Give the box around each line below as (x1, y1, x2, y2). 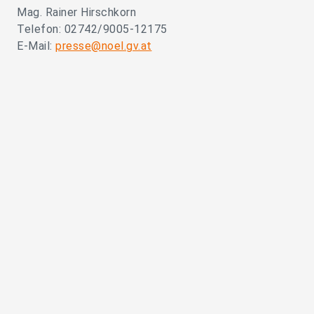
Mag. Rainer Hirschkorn (17, 6, 136, 19)
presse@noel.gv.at (55, 39, 152, 53)
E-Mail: (17, 39, 55, 53)
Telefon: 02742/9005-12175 (17, 22, 168, 36)
